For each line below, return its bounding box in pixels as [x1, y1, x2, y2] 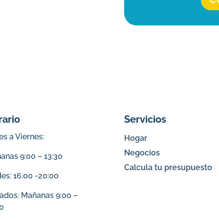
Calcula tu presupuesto [124, 162, 212, 172]
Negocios [124, 148, 160, 157]
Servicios [124, 113, 166, 125]
